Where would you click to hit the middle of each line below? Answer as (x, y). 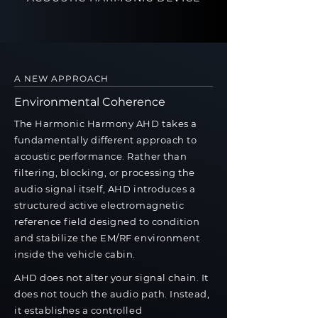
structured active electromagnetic (99, 205)
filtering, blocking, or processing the (105, 172)
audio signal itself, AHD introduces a (105, 189)
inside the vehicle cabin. (75, 254)
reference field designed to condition (107, 221)
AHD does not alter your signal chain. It (111, 278)
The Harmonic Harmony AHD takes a (106, 124)
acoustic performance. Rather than (101, 156)
